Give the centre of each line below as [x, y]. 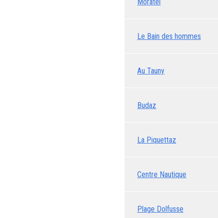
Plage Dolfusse [160, 209]
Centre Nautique [162, 174]
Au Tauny [151, 71]
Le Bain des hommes [169, 36]
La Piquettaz [157, 140]
